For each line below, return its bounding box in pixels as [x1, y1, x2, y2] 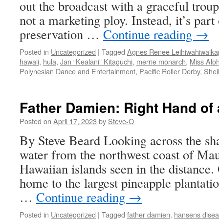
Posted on [20, 116, 51, 126]
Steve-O [108, 116, 134, 126]
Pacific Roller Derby [139, 66, 200, 76]
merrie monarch [136, 56, 186, 66]
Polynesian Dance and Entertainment [20, 66, 135, 76]
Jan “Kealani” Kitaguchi [60, 56, 132, 66]
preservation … [20, 25, 103, 43]
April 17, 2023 [53, 116, 97, 126]
